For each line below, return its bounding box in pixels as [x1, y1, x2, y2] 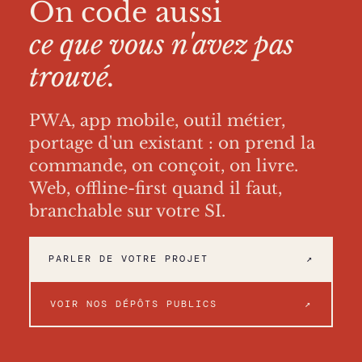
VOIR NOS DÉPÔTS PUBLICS [50, 297, 217, 311]
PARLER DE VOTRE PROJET [48, 252, 208, 266]
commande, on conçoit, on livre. [29, 156, 298, 176]
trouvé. [29, 60, 116, 95]
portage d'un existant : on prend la [29, 133, 315, 154]
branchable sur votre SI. [29, 201, 225, 221]
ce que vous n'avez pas [29, 27, 295, 62]
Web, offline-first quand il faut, [29, 179, 282, 199]
